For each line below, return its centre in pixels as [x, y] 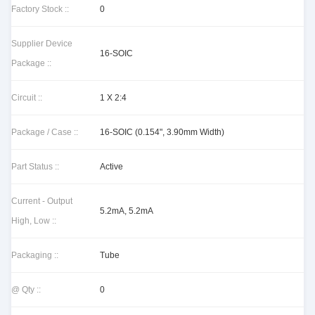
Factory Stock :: [40, 9]
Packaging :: [35, 255]
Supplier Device [42, 44]
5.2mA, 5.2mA [127, 211]
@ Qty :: [26, 290]
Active [111, 167]
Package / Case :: [45, 132]
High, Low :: [34, 221]
